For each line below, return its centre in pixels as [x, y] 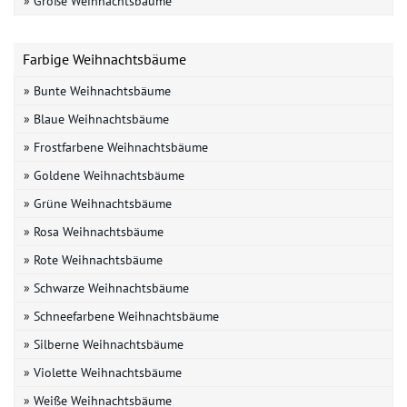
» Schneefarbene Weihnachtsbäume [121, 316]
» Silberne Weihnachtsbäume [104, 344]
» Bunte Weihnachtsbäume [97, 90]
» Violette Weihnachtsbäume [103, 372]
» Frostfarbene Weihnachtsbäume [116, 147]
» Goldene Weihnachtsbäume [104, 175]
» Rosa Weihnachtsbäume [94, 231]
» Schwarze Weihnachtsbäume [106, 288]
